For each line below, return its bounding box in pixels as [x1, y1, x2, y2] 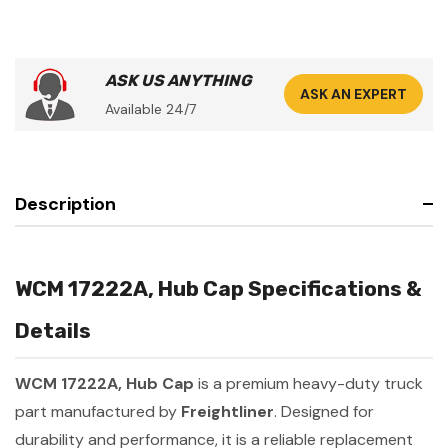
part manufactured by [15, 400, 181, 422]
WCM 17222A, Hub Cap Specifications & [15, 275, 422, 301]
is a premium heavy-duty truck [194, 372, 423, 394]
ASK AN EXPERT [300, 85, 407, 104]
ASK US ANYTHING [105, 70, 252, 90]
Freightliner [181, 400, 274, 422]
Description [15, 191, 116, 216]
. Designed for [274, 400, 374, 422]
